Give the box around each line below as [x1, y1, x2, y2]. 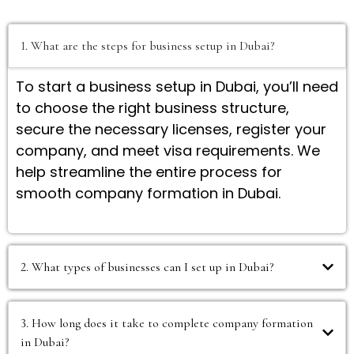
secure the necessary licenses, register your [16, 119, 326, 139]
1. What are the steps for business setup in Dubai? [21, 37, 274, 54]
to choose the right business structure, [16, 97, 289, 118]
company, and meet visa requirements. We [16, 140, 320, 160]
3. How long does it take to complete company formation [21, 314, 313, 331]
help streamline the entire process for [16, 161, 282, 182]
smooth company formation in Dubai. [16, 183, 281, 203]
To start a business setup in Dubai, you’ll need [16, 76, 338, 96]
